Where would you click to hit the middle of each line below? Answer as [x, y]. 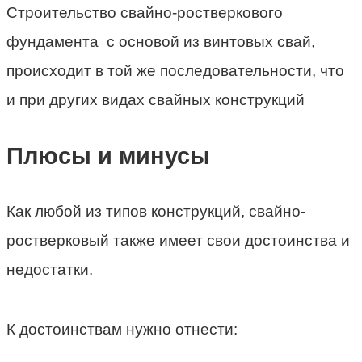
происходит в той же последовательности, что [175, 71]
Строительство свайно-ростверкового [145, 13]
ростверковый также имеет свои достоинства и [178, 240]
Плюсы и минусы [108, 156]
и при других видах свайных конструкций [156, 100]
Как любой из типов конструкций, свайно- [156, 211]
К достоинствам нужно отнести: [122, 329]
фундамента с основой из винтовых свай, [161, 42]
